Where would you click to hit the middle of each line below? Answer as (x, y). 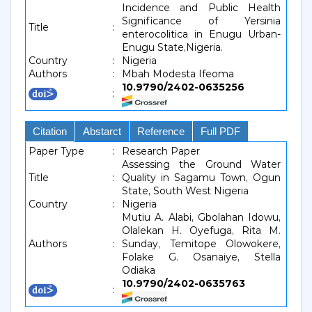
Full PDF (220, 131)
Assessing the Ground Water (201, 164)
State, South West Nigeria (185, 191)
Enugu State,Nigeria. (172, 47)
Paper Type (56, 151)
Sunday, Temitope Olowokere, (201, 244)
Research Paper (161, 151)
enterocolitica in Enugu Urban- (201, 34)
